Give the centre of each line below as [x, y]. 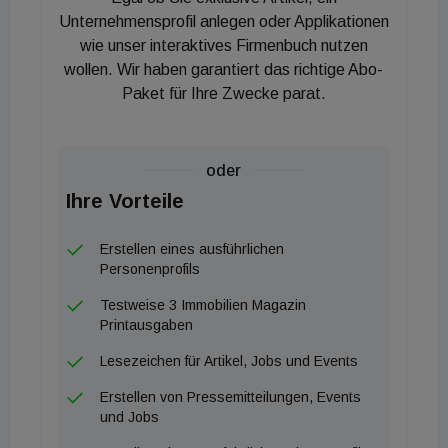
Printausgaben [146, 325]
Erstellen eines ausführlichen [192, 249]
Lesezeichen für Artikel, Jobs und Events [229, 361]
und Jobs [129, 417]
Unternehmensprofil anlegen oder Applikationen [223, 21]
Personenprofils [150, 269]
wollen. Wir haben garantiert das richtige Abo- [224, 69]
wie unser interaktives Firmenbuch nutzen [223, 45]
